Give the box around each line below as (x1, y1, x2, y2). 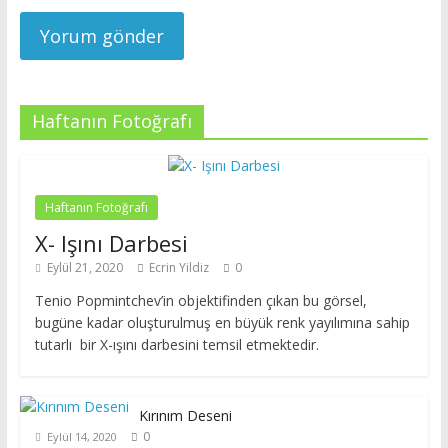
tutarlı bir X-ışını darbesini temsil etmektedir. (34, 335, 319, 354)
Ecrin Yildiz (148, 259, 209, 276)
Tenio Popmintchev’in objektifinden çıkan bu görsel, (34, 291, 367, 310)
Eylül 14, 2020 (46, 429, 117, 444)
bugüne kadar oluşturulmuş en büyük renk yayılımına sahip (34, 313, 410, 332)
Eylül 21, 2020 (46, 259, 123, 276)
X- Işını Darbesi (34, 228, 188, 258)
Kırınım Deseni (138, 406, 232, 425)
